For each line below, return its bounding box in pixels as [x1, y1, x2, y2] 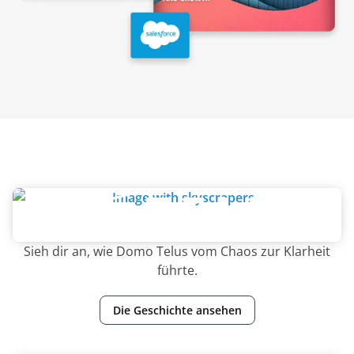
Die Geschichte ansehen [112, 302, 242, 318]
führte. [156, 261, 198, 279]
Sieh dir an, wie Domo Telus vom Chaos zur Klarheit [24, 242, 330, 260]
